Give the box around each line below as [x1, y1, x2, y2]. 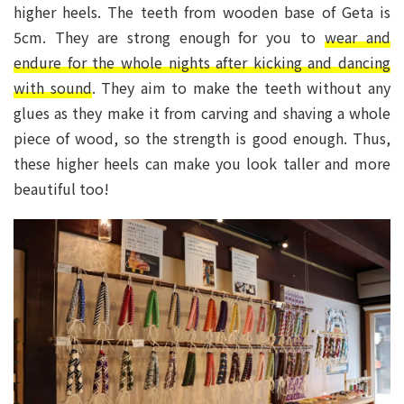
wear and [325, 25, 391, 48]
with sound [14, 76, 92, 98]
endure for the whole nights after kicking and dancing [14, 50, 390, 73]
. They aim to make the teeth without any [91, 76, 391, 98]
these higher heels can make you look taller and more [14, 151, 390, 174]
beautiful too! [14, 177, 109, 199]
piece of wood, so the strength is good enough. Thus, [14, 126, 390, 149]
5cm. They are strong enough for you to [14, 25, 326, 48]
